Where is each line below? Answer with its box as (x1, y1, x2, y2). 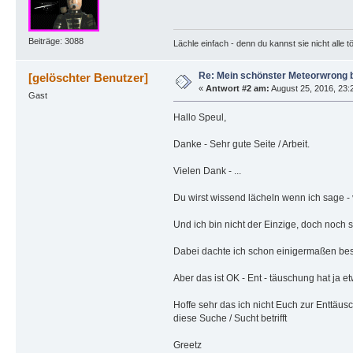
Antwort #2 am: (205, 84, 269, 94)
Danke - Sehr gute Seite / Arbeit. (173, 139, 310, 150)
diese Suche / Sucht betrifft (173, 313, 287, 325)
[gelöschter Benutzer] (28, 71, 149, 85)
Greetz (173, 340, 202, 351)
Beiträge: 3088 (28, 35, 84, 46)
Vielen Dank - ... (173, 165, 241, 177)
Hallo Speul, (173, 112, 226, 124)
